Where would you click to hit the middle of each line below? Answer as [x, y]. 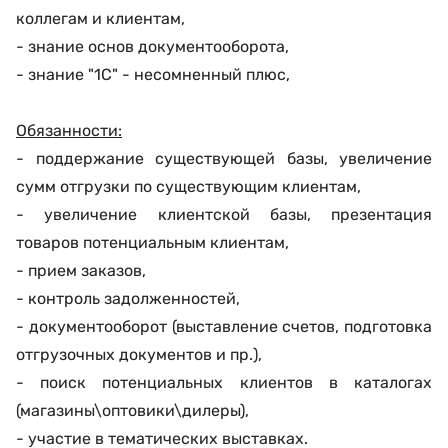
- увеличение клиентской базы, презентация [224, 214]
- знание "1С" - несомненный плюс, [153, 74]
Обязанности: [69, 130]
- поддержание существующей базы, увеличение [224, 158]
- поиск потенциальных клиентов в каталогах [224, 382]
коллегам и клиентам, [100, 18]
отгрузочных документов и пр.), [139, 354]
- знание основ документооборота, [152, 46]
